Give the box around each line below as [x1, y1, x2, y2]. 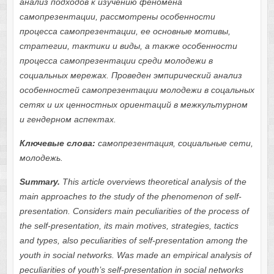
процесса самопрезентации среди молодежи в [19, 56, 213, 66]
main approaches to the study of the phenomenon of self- [19, 191, 242, 202]
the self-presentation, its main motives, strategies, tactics [19, 221, 239, 231]
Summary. [19, 177, 60, 187]
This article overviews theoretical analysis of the [59, 177, 246, 187]
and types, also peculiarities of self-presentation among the [19, 235, 248, 246]
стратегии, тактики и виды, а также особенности [19, 41, 237, 51]
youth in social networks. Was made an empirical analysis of [19, 250, 251, 261]
